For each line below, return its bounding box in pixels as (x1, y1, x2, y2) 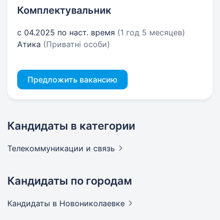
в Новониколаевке (53, 198, 125, 208)
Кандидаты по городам (7, 174, 132, 187)
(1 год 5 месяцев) (117, 27, 185, 37)
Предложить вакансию (27, 75, 117, 84)
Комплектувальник (17, 4, 111, 16)
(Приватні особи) (43, 39, 110, 49)
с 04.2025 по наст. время (17, 27, 117, 37)
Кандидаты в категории (7, 119, 135, 132)
